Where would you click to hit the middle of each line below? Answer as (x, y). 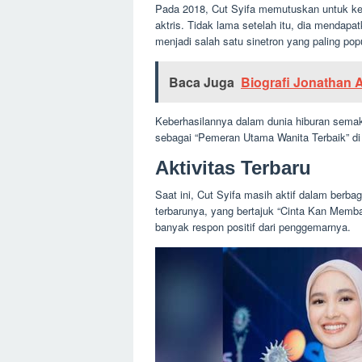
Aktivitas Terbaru (233, 167)
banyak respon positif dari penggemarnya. (253, 226)
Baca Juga (202, 82)
